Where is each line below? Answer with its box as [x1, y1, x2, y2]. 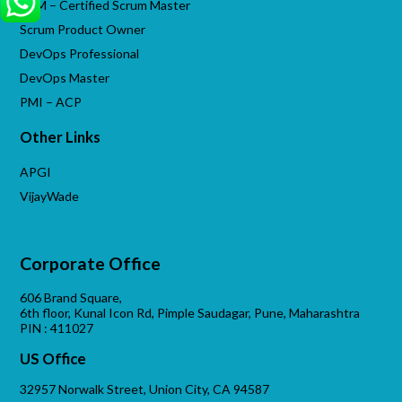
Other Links [20, 127, 101, 147]
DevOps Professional [20, 46, 140, 62]
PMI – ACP [20, 94, 83, 110]
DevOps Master [20, 70, 110, 86]
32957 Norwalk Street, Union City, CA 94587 [20, 380, 270, 397]
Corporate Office [20, 253, 162, 275]
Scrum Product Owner [20, 22, 146, 38]
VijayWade [20, 188, 80, 205]
